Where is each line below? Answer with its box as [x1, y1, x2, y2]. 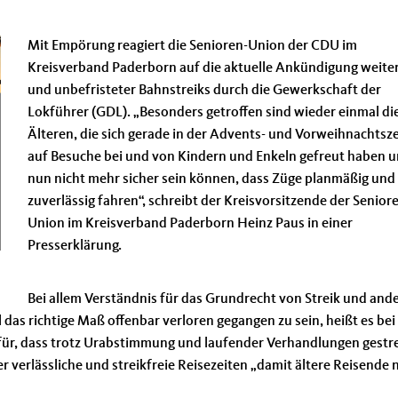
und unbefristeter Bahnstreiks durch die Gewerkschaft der [28, 84, 381, 98]
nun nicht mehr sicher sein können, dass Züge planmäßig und [28, 172, 395, 187]
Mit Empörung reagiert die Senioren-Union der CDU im [28, 39, 357, 53]
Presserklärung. [28, 239, 122, 253]
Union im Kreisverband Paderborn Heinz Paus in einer [28, 217, 353, 231]
